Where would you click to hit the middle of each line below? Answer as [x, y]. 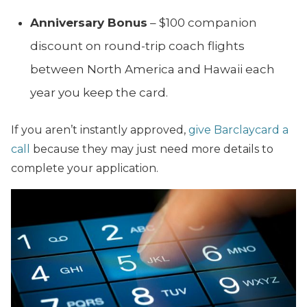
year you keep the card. [99, 92]
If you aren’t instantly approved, [100, 130]
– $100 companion [202, 22]
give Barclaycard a [238, 130]
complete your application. [85, 168]
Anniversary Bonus [89, 22]
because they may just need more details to [152, 149]
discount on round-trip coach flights [137, 46]
